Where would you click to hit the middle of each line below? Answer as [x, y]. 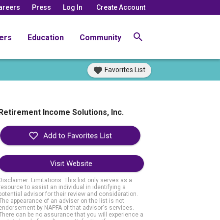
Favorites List [125, 70]
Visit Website [71, 164]
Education [46, 37]
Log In [73, 7]
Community [100, 37]
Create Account [121, 7]
